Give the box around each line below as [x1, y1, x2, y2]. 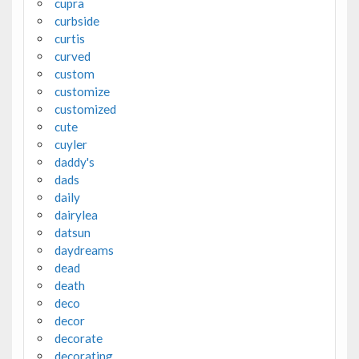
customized [54, 101, 116, 116]
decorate [54, 330, 103, 345]
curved [54, 48, 91, 63]
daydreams [54, 242, 114, 257]
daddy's [54, 154, 95, 169]
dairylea [54, 207, 98, 222]
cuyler [54, 136, 87, 151]
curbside [54, 13, 99, 28]
